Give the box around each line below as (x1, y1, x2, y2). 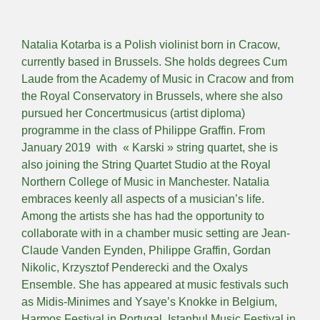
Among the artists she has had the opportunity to (21, 210, 264, 223)
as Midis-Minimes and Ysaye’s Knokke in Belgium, (21, 296, 277, 309)
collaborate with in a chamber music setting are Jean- (21, 227, 290, 240)
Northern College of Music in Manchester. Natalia (21, 176, 269, 189)
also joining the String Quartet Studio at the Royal (21, 159, 271, 171)
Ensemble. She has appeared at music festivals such (21, 279, 289, 291)
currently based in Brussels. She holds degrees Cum (21, 56, 287, 69)
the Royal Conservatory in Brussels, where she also (21, 90, 283, 103)
